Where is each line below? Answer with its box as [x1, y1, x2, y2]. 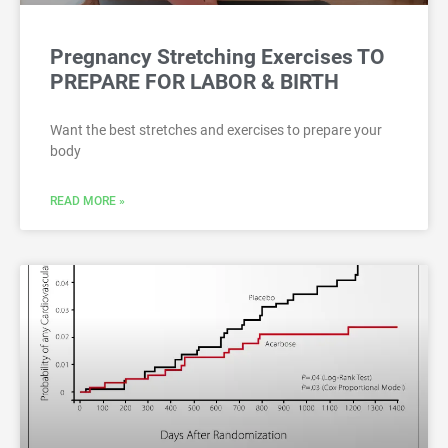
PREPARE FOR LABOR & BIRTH [50, 70, 339, 95]
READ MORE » [50, 194, 125, 209]
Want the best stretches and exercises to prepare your [50, 122, 382, 139]
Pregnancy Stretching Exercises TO [50, 45, 385, 70]
